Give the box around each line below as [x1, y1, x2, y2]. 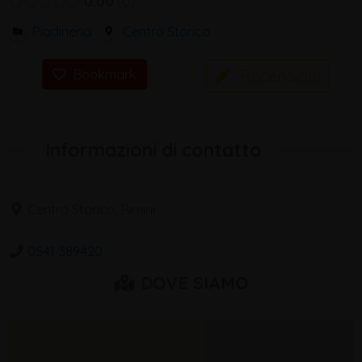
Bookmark [72, 66, 137, 83]
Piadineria [31, 23, 91, 40]
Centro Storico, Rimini [27, 201, 155, 218]
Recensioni [239, 65, 321, 86]
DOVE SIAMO [135, 272, 248, 294]
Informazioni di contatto [44, 138, 262, 162]
